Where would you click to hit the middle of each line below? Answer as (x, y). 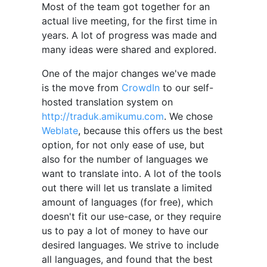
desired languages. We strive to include (130, 245)
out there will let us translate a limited (127, 188)
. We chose (188, 117)
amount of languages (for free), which (127, 202)
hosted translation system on (107, 102)
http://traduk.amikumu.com (103, 117)
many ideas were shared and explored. (129, 50)
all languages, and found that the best (127, 260)
